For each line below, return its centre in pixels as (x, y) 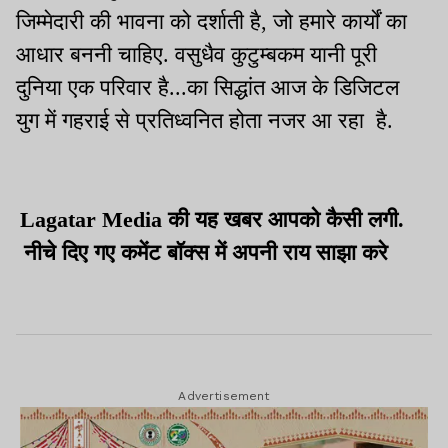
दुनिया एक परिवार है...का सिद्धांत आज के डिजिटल (207, 87)
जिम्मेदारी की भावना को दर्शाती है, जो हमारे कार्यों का (211, 21)
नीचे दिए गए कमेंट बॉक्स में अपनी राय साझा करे (212, 252)
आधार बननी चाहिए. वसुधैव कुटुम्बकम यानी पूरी (196, 54)
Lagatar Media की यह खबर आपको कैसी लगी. (212, 219)
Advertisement (224, 395)
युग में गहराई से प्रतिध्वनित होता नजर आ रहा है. (210, 120)
